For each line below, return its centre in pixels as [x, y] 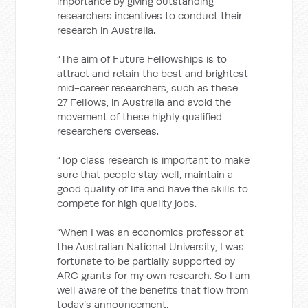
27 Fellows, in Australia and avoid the [144, 102]
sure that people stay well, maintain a [145, 174]
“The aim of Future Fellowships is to [142, 59]
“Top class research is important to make [154, 160]
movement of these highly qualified [140, 117]
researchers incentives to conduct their [150, 15]
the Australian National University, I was [151, 246]
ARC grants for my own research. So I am [154, 275]
